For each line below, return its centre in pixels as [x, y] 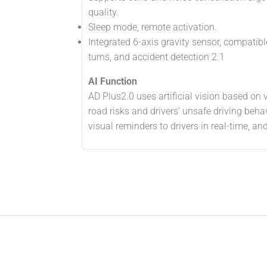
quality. [103, 12]
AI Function [113, 81]
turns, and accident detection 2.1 [156, 57]
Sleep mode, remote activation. [153, 27]
